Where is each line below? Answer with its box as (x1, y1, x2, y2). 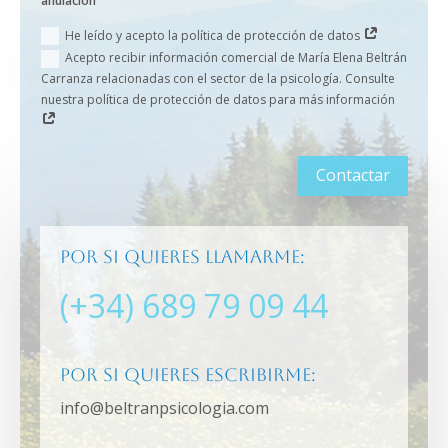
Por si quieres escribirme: (60, 364, 317, 386)
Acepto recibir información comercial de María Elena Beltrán (64, 49, 407, 67)
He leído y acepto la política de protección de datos (64, 26, 363, 44)
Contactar (315, 164, 390, 187)
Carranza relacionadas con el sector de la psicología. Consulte (40, 70, 395, 88)
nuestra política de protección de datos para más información (40, 91, 395, 109)
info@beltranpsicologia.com (60, 397, 270, 420)
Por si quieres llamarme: (60, 246, 306, 268)
